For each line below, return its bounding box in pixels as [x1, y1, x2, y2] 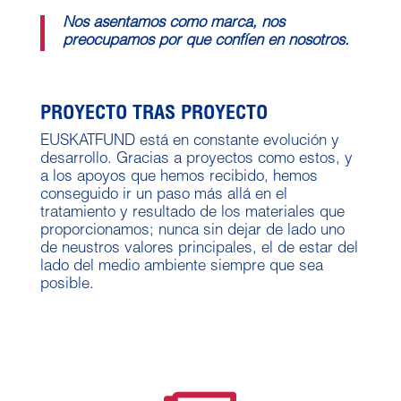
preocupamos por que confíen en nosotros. [62, 33, 349, 49]
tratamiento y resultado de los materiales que [39, 205, 345, 221]
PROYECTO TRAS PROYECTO [39, 104, 268, 124]
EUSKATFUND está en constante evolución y [39, 133, 339, 149]
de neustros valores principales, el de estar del [39, 241, 358, 257]
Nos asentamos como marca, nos [62, 15, 285, 31]
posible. [39, 277, 94, 293]
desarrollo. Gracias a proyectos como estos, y [39, 151, 353, 167]
